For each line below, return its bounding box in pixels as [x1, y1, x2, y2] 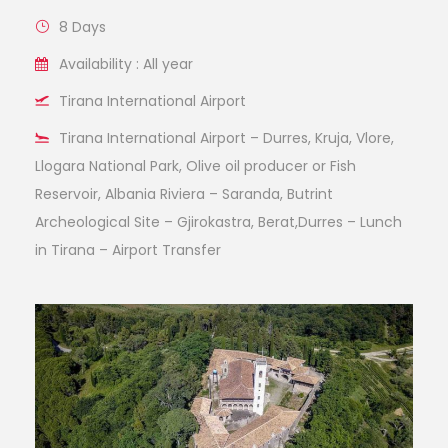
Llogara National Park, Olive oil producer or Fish [35, 155, 356, 176]
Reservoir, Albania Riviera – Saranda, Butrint [35, 183, 333, 204]
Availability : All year [59, 53, 193, 74]
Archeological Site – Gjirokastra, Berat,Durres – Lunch [35, 211, 402, 232]
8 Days [59, 16, 106, 37]
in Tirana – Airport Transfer [35, 239, 221, 260]
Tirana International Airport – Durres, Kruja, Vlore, [59, 127, 394, 148]
